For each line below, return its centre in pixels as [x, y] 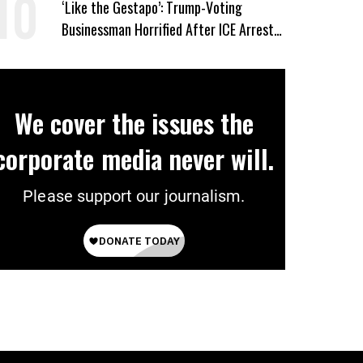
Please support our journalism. [134, 196]
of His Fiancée [100, 51]
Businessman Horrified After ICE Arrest [167, 29]
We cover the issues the [134, 123]
